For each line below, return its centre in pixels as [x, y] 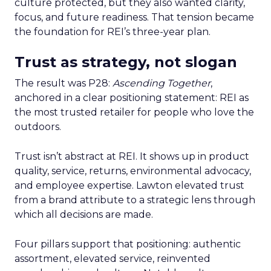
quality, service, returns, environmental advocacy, [133, 171]
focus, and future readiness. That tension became [134, 17]
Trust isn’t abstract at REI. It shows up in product [132, 156]
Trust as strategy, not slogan [126, 62]
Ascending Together [162, 83]
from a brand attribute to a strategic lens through [135, 200]
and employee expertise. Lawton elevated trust [129, 185]
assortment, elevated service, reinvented [113, 259]
